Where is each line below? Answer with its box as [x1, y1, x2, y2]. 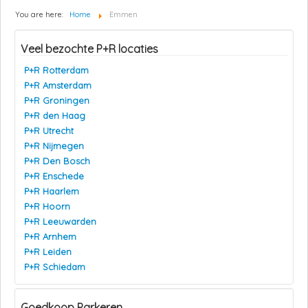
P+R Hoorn [24, 201, 70, 212]
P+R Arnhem [24, 231, 76, 243]
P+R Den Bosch [24, 155, 90, 167]
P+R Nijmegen [24, 140, 84, 152]
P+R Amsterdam [24, 80, 91, 91]
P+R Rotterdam [24, 65, 89, 76]
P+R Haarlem [24, 186, 79, 197]
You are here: [15, 10, 67, 20]
